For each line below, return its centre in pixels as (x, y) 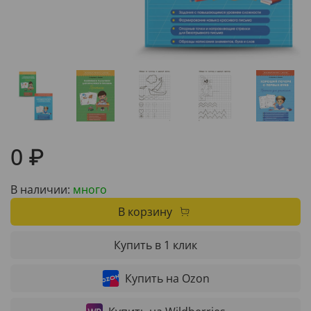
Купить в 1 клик (155, 245)
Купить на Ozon (167, 278)
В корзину (145, 211)
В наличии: (40, 189)
